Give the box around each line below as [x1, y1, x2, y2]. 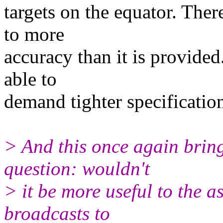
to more [4, 23, 64, 45]
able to [4, 68, 57, 90]
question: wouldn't [4, 157, 150, 179]
